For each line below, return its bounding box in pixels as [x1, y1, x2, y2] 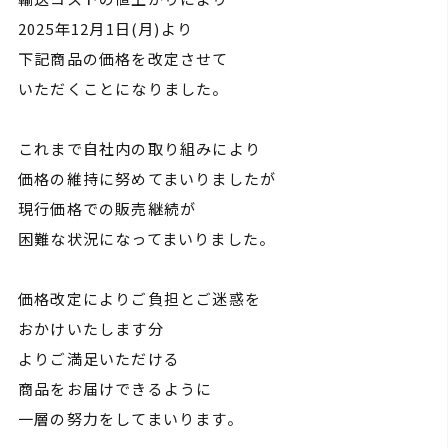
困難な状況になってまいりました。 [17, 228, 276, 249]
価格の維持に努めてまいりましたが [17, 168, 277, 189]
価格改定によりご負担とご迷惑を [17, 288, 261, 309]
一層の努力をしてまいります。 [17, 408, 243, 429]
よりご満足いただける [17, 348, 180, 369]
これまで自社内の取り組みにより [17, 138, 261, 159]
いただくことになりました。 [17, 78, 229, 99]
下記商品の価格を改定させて [17, 48, 229, 69]
